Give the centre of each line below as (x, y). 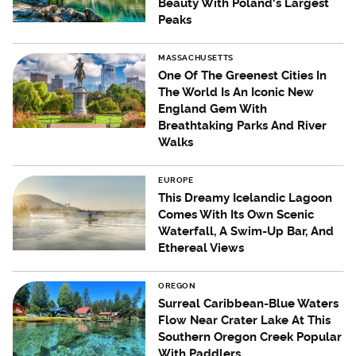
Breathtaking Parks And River (243, 126)
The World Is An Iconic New (236, 93)
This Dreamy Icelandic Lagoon (246, 198)
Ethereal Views (201, 248)
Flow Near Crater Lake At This (245, 321)
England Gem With (213, 109)
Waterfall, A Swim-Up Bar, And (246, 232)
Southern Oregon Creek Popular (250, 337)
